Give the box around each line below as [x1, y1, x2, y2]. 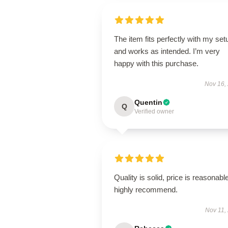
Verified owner [134, 108, 174, 115]
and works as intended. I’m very [114, 47, 220, 55]
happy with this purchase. [114, 59, 198, 68]
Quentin [134, 98, 162, 106]
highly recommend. [114, 185, 178, 194]
